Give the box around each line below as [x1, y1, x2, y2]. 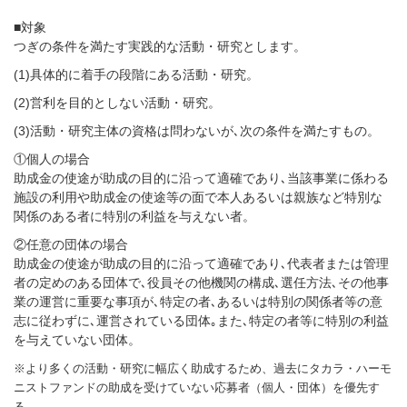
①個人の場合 [14, 152, 90, 166]
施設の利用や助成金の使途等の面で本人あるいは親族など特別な [14, 190, 382, 204]
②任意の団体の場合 [14, 237, 128, 252]
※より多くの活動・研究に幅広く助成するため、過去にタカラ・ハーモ [14, 362, 392, 375]
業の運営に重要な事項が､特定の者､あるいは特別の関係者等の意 [14, 294, 382, 309]
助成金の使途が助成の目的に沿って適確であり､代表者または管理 [14, 256, 389, 271]
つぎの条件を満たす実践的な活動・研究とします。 [14, 39, 306, 54]
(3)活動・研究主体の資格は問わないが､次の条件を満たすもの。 [14, 124, 380, 138]
